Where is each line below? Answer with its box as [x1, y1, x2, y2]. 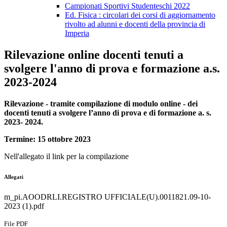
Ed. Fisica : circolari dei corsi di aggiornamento [65, 11, 215, 20]
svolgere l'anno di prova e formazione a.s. [4, 62, 220, 75]
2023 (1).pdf [4, 202, 44, 211]
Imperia [65, 29, 89, 38]
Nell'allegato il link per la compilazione [4, 152, 129, 161]
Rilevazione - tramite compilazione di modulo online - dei [4, 99, 198, 108]
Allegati [4, 174, 23, 180]
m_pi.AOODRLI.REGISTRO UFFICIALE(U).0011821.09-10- [4, 193, 211, 202]
